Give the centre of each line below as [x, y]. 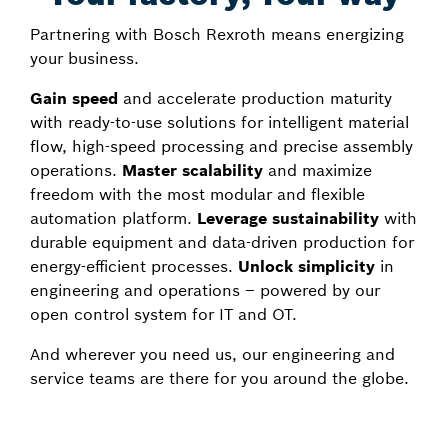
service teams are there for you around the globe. [219, 378]
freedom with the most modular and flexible [197, 194]
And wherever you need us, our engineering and [212, 354]
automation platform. [113, 218]
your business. [84, 58]
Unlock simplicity [306, 266]
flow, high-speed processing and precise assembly [221, 146]
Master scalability [192, 170]
